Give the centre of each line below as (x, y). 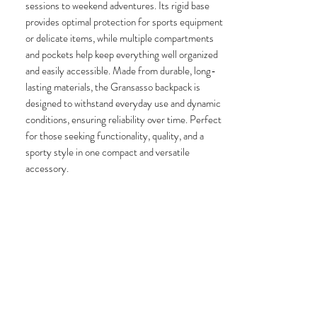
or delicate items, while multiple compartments (120, 38)
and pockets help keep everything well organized (122, 54)
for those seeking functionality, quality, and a (115, 136)
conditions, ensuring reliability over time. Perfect (123, 120)
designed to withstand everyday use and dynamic (123, 103)
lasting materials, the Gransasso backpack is (113, 87)
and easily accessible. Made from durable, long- (121, 71)
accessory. (47, 168)
